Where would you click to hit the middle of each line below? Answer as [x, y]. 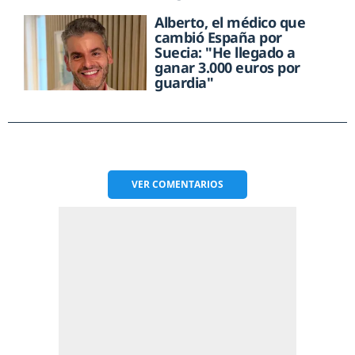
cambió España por [218, 37]
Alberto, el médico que [230, 22]
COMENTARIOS [188, 184]
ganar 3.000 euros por [227, 67]
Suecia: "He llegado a [225, 52]
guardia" [184, 82]
